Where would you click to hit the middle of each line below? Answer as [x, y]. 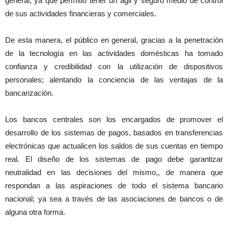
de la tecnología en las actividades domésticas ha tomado [114, 53]
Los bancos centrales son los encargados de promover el [114, 120]
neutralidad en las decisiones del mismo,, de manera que [114, 173]
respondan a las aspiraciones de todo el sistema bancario [114, 186]
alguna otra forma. [35, 212]
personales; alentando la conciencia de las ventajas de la [114, 80]
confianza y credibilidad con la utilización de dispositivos [114, 67]
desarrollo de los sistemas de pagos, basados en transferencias [114, 133]
